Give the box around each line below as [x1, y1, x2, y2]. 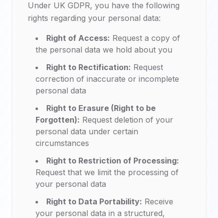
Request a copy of [110, 33, 180, 43]
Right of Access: [46, 33, 110, 43]
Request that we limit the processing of [36, 167, 179, 177]
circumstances [36, 138, 89, 148]
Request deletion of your [80, 115, 173, 125]
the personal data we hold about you [36, 45, 172, 54]
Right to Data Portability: [46, 197, 142, 206]
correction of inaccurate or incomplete [36, 74, 179, 84]
